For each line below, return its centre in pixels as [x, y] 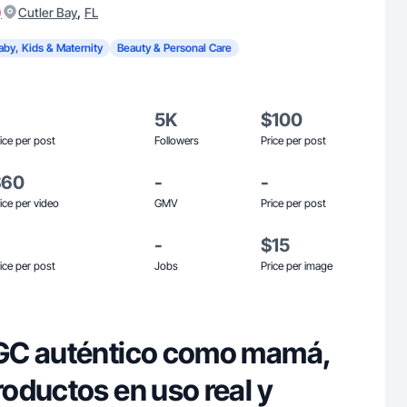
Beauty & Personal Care [174, 48]
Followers [177, 140]
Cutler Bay [48, 12]
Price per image [297, 266]
